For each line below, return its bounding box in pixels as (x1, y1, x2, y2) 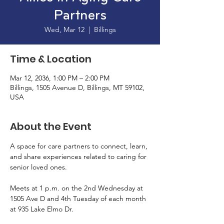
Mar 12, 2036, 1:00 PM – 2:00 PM (10, 73, 109, 82)
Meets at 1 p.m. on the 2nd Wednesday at (10, 183, 145, 192)
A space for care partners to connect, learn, (10, 141, 149, 150)
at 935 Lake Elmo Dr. (10, 204, 75, 213)
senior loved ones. (10, 162, 69, 171)
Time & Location (10, 52, 91, 66)
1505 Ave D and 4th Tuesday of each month (10, 194, 148, 203)
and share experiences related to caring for (10, 152, 148, 161)
